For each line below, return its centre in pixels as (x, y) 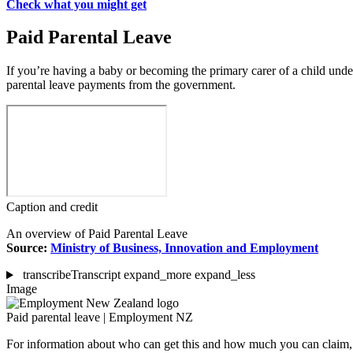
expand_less (225, 275)
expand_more (157, 275)
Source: (28, 248)
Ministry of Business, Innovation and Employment (184, 248)
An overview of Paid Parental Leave (97, 234)
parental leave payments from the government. (121, 85)
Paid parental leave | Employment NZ (100, 318)
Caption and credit (52, 207)
